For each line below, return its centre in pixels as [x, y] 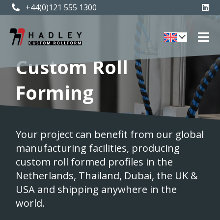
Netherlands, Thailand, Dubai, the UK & [107, 176]
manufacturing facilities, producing [98, 148]
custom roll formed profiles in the [94, 162]
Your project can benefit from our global [110, 134]
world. [30, 203]
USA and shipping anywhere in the [96, 189]
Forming [55, 92]
